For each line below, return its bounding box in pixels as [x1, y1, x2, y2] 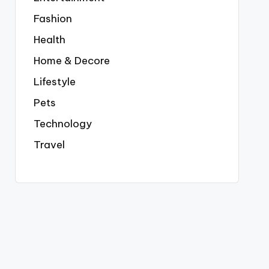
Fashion [33, 12, 72, 25]
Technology [33, 117, 92, 130]
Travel [33, 138, 65, 151]
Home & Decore [33, 54, 110, 67]
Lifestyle [33, 75, 76, 88]
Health [33, 33, 65, 46]
